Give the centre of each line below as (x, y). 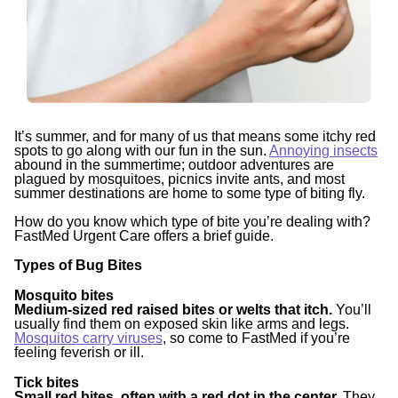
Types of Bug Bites (78, 266)
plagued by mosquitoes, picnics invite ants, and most (179, 179)
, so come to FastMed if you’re (256, 338)
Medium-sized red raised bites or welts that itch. (175, 310)
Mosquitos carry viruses (88, 338)
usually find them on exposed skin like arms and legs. (182, 324)
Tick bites (47, 382)
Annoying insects (323, 150)
